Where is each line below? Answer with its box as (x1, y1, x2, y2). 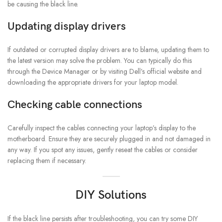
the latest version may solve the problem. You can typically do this (7, 55, 192, 66)
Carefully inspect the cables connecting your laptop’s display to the (7, 123, 196, 133)
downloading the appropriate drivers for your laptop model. (7, 77, 178, 88)
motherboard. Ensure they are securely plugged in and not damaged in (7, 134, 211, 144)
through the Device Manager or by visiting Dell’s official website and (7, 66, 202, 77)
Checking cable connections (7, 98, 142, 112)
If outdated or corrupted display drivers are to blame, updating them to (7, 45, 209, 55)
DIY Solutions (75, 188, 147, 203)
